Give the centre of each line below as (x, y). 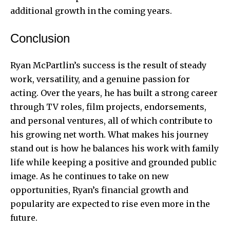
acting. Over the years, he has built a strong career (114, 93)
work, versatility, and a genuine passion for (100, 79)
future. (24, 217)
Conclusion (40, 38)
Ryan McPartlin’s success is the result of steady (108, 65)
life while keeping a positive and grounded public (113, 162)
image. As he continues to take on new (90, 176)
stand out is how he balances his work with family (114, 148)
